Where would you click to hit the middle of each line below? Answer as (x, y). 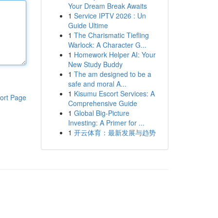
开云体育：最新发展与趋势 (115, 132)
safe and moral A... (97, 84)
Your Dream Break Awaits (107, 6)
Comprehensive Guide (102, 103)
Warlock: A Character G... (107, 45)
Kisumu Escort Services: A (114, 93)
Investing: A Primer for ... (106, 123)
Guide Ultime (88, 25)
